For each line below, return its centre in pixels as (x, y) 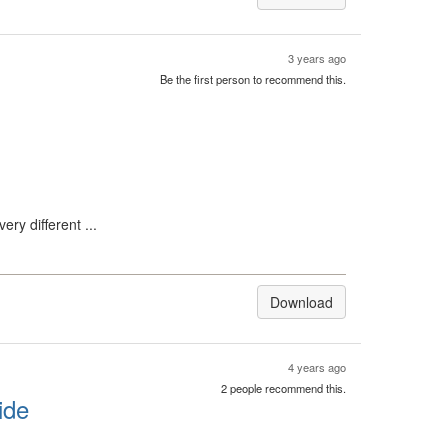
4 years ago (317, 367)
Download (301, 302)
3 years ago (317, 58)
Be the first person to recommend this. (253, 79)
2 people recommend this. (283, 388)
